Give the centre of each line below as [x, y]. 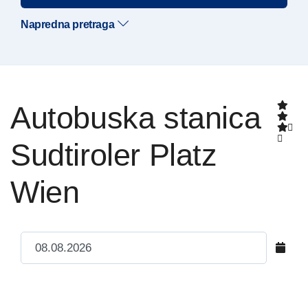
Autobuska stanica [21, 118]
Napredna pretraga [68, 24]
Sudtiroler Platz [114, 155]
